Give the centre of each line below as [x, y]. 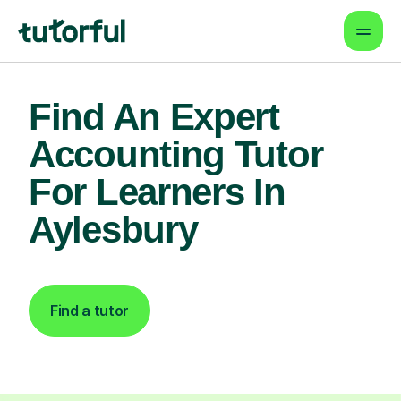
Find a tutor [90, 311]
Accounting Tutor [176, 154]
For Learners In [157, 192]
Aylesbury [113, 230]
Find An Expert [154, 117]
